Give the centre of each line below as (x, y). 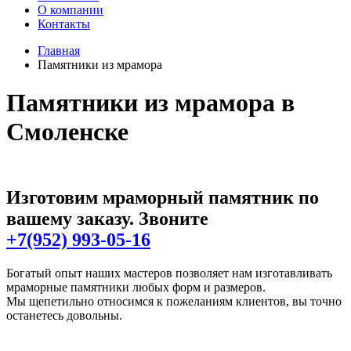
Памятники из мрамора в (150, 103)
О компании (71, 10)
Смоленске (67, 132)
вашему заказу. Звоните (107, 218)
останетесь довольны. (64, 315)
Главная (59, 51)
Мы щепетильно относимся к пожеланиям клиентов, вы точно (174, 301)
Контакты (64, 24)
